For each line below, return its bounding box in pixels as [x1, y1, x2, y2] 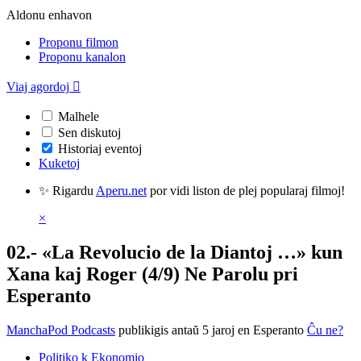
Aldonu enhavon [6, 8, 92, 22]
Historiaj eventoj [58, 142, 142, 156]
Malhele [58, 110, 99, 123]
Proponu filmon [39, 35, 118, 49]
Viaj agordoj [6, 80, 69, 93]
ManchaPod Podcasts [6, 322, 115, 337]
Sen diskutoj [58, 126, 121, 139]
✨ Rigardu [39, 184, 96, 197]
